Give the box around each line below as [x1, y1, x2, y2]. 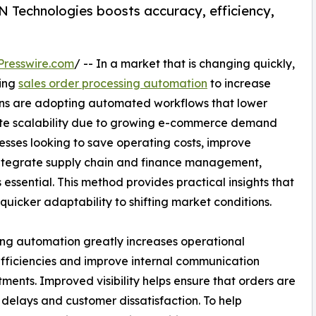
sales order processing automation [18, 76, 207, 91]
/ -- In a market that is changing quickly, [74, 56, 295, 71]
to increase [207, 76, 271, 91]
